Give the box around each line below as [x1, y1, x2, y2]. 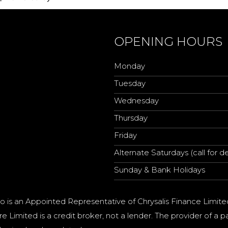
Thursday [114, 113, 148, 123]
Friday [114, 130, 137, 140]
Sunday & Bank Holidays [114, 165, 205, 175]
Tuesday [114, 78, 146, 88]
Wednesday [114, 96, 159, 105]
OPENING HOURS [114, 34, 222, 49]
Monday [114, 61, 145, 71]
